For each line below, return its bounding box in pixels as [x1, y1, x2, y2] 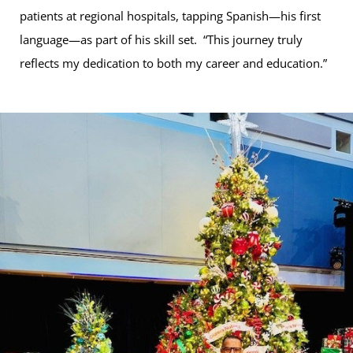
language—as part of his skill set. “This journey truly [20, 32, 303, 48]
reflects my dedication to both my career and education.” [20, 55, 329, 72]
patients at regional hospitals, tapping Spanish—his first [20, 8, 321, 24]
